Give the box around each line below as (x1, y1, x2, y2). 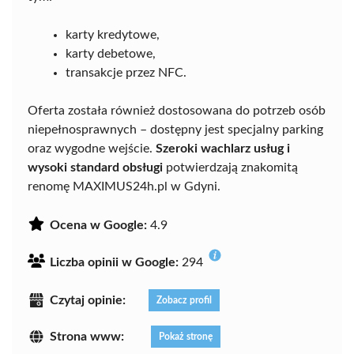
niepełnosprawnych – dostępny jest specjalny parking (28, 122, 323, 136)
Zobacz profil (156, 295, 212, 305)
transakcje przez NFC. (66, 66, 186, 79)
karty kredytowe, (66, 28, 160, 41)
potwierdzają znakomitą (163, 160, 298, 174)
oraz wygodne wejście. (28, 141, 156, 155)
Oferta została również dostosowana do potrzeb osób (28, 104, 326, 117)
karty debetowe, (66, 47, 156, 60)
